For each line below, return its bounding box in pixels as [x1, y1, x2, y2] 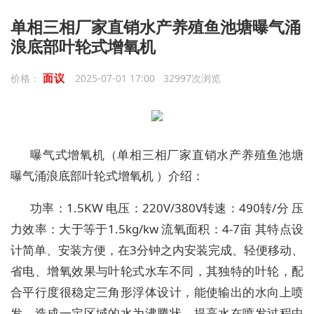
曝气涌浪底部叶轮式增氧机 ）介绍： [11, 168, 204, 184]
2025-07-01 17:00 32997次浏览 [74, 71, 221, 85]
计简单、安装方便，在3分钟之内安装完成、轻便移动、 [11, 242, 303, 258]
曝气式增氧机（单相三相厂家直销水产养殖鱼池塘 [30, 146, 303, 163]
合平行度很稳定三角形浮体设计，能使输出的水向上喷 [11, 284, 303, 300]
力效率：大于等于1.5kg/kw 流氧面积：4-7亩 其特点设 [11, 221, 303, 237]
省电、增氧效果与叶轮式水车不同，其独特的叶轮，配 [11, 263, 303, 279]
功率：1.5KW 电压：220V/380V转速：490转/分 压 [30, 200, 303, 216]
